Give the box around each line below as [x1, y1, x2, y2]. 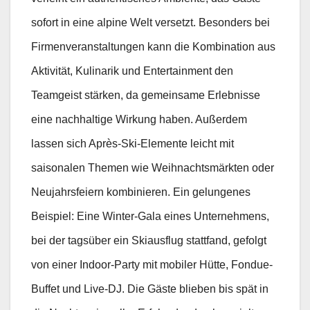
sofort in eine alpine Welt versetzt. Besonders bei [31, 17, 270, 29]
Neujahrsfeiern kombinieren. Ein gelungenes [31, 186, 250, 199]
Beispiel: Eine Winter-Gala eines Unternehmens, [31, 210, 269, 223]
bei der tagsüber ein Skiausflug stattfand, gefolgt [31, 235, 266, 247]
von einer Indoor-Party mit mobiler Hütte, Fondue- [31, 259, 273, 271]
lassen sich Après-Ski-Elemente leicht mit [31, 138, 234, 150]
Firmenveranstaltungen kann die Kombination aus [31, 41, 275, 53]
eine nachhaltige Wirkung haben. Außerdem [31, 113, 247, 126]
